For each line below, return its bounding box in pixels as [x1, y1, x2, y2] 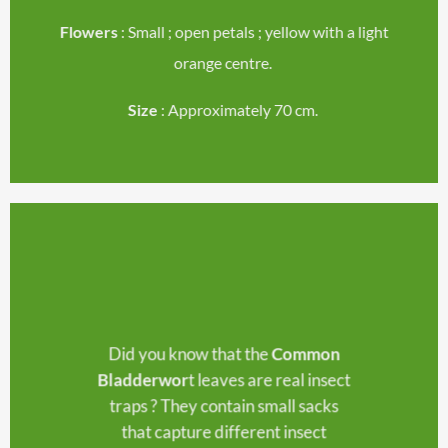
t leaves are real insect [188, 369, 351, 391]
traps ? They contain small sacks [109, 395, 339, 417]
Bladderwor [97, 369, 189, 391]
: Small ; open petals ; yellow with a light [117, 22, 389, 42]
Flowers [59, 22, 118, 42]
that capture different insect [121, 421, 327, 443]
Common [271, 343, 340, 365]
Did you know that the [108, 343, 271, 365]
